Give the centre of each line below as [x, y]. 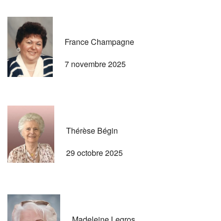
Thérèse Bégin [92, 130]
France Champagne [99, 41]
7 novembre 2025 [95, 64]
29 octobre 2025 [94, 152]
